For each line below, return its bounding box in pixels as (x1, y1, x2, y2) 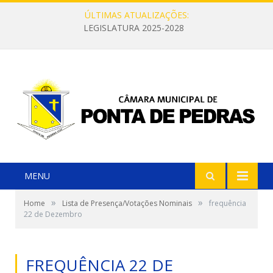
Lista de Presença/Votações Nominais (62, 198, 192, 209)
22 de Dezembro (24, 209, 82, 220)
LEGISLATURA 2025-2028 (83, 22, 184, 34)
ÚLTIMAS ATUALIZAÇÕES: (84, 9, 189, 21)
